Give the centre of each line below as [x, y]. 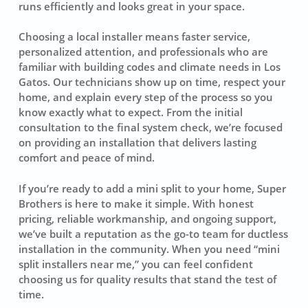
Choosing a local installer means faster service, [134, 37]
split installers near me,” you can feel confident [135, 264]
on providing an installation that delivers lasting [137, 143]
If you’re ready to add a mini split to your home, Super [152, 188]
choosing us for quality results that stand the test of [147, 279]
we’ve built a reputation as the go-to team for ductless [153, 233]
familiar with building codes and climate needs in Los [149, 67]
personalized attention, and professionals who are [143, 52]
